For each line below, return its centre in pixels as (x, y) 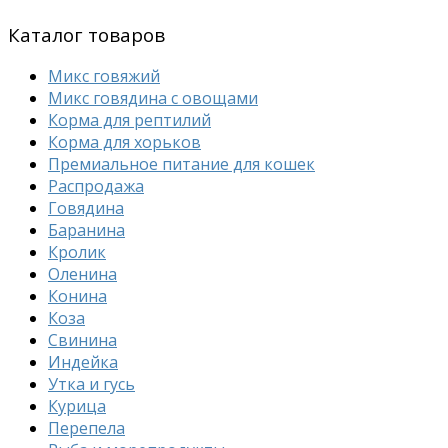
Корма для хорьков (124, 142)
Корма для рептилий (129, 120)
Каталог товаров (86, 34)
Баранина (86, 230)
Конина (77, 296)
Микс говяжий (104, 76)
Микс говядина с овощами (153, 98)
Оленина (82, 274)
